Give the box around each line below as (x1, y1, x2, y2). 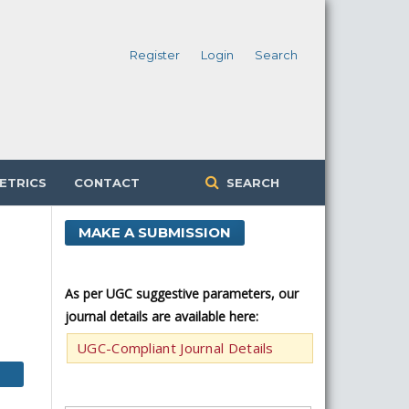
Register (130, 47, 180, 62)
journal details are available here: (65, 307, 258, 325)
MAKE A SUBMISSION (79, 223, 231, 241)
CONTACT (73, 174, 140, 190)
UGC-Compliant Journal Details (77, 338, 274, 357)
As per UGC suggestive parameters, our (65, 284, 299, 302)
